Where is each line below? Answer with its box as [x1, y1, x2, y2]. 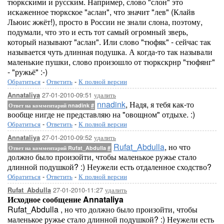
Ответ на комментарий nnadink [8, 101, 91, 109]
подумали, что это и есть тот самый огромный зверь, [7, 26, 188, 37]
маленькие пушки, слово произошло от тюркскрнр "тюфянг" [7, 56, 215, 67]
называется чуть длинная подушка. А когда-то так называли [7, 46, 212, 57]
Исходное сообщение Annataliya [7, 193, 123, 205]
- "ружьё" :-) [7, 66, 47, 77]
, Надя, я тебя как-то [125, 98, 194, 110]
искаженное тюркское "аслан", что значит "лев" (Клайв [7, 6, 195, 17]
